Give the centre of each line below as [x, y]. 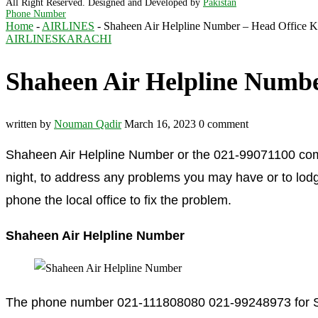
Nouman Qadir [88, 124]
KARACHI [85, 39]
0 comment [224, 124]
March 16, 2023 [160, 124]
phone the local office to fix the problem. [119, 200]
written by [30, 124]
